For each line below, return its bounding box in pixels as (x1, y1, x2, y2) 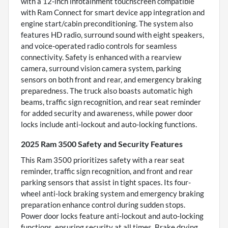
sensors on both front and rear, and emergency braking (21, 74, 202, 84)
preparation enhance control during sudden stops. (21, 199, 185, 209)
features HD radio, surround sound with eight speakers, (21, 30, 204, 39)
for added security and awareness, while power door (21, 108, 193, 118)
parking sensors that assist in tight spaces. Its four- (21, 177, 191, 187)
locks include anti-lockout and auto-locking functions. (21, 119, 197, 129)
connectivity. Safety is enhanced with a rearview (21, 52, 181, 62)
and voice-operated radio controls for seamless (21, 41, 177, 50)
